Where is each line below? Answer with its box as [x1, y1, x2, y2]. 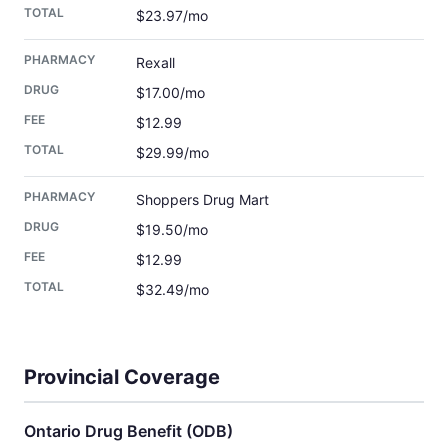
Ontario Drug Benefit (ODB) [24, 420, 233, 441]
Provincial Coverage [24, 364, 220, 389]
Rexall [136, 53, 175, 71]
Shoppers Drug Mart [136, 190, 269, 208]
